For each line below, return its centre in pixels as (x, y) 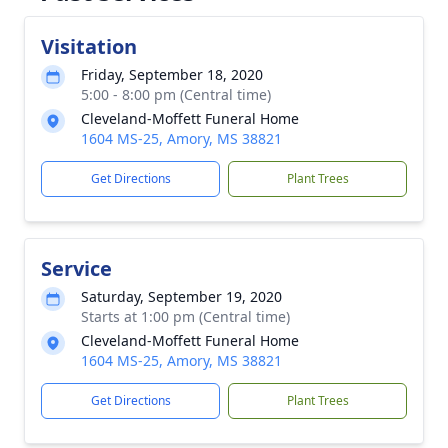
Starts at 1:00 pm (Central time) (185, 316)
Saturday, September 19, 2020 (181, 296)
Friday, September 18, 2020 (172, 74)
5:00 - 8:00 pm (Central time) (176, 94)
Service (76, 268)
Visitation (89, 46)
